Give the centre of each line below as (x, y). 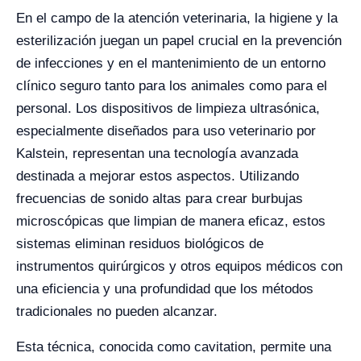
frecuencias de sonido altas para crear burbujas (160, 199)
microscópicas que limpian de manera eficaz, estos (171, 221)
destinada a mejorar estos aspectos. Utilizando (158, 176)
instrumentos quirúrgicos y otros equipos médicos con (179, 266)
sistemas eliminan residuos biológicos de (140, 244)
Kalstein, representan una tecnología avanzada (157, 154)
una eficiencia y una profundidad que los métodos (165, 289)
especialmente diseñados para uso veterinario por (166, 131)
